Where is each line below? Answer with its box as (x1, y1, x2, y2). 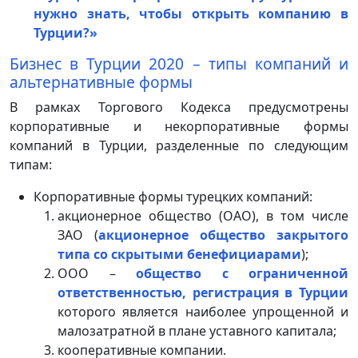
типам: (10, 155, 52, 173)
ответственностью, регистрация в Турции (58, 283, 348, 301)
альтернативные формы (10, 70, 193, 93)
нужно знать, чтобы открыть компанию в (34, 4, 348, 22)
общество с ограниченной (136, 264, 348, 282)
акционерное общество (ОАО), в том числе (58, 206, 348, 225)
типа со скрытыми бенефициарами (58, 245, 301, 263)
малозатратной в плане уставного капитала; (58, 321, 336, 340)
